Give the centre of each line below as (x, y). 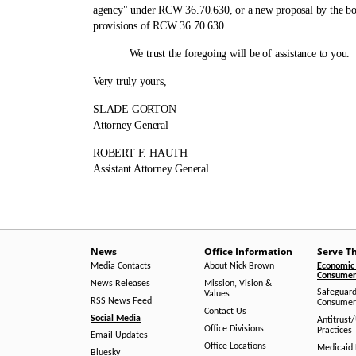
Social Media (116, 319)
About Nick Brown (239, 266)
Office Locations (235, 346)
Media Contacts (121, 266)
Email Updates (119, 335)
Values (217, 294)
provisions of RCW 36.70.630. (160, 26)
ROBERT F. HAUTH (140, 153)
